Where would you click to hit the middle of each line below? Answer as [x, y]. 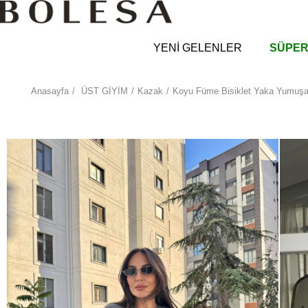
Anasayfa [50, 91]
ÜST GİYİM [104, 91]
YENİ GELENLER [198, 48]
